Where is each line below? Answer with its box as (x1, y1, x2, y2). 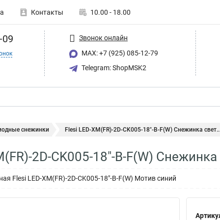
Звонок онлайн (79, 33, 128, 42)
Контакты (31, 8, 63, 16)
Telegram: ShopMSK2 (80, 63, 146, 72)
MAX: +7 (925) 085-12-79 (80, 49, 158, 57)
